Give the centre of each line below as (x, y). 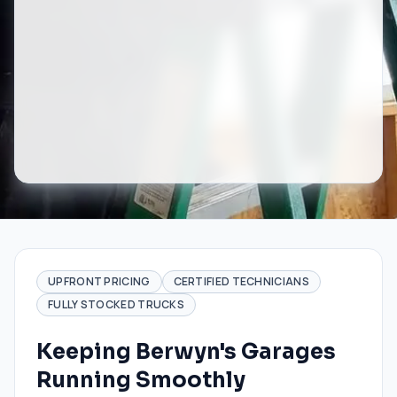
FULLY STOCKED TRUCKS (116, 304)
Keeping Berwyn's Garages (186, 352)
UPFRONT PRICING (99, 281)
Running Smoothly (141, 380)
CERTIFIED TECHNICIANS (241, 281)
